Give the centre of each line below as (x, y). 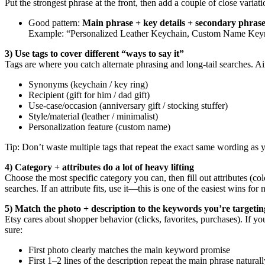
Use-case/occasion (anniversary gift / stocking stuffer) (128, 105)
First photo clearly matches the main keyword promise (129, 250)
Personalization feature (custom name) (99, 127)
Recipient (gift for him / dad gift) (89, 95)
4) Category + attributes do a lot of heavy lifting (99, 167)
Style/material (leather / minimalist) (93, 116)
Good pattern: (55, 22)
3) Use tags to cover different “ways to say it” (94, 53)
